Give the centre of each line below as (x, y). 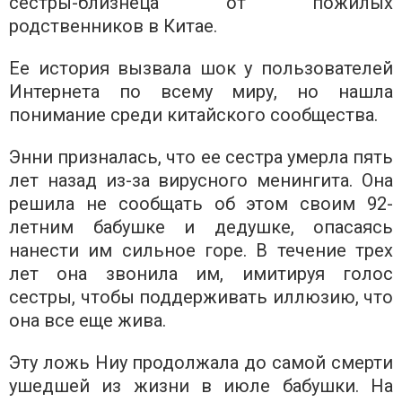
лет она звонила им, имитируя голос (201, 273)
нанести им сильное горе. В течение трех (201, 250)
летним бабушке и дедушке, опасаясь (201, 227)
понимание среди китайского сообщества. (193, 114)
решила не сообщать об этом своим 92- (201, 203)
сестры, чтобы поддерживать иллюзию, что (201, 297)
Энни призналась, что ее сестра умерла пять (201, 157)
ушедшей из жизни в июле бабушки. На (201, 385)
